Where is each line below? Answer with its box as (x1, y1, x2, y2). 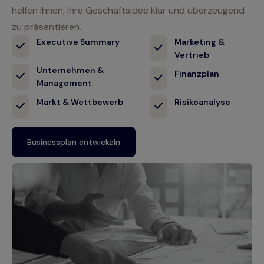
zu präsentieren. (12, 20, 81, 33)
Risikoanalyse (174, 96, 230, 107)
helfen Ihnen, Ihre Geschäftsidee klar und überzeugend (12, 4, 245, 16)
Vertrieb (174, 49, 209, 60)
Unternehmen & (37, 64, 104, 75)
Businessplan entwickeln (27, 136, 120, 147)
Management (37, 77, 92, 88)
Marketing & (174, 36, 225, 47)
